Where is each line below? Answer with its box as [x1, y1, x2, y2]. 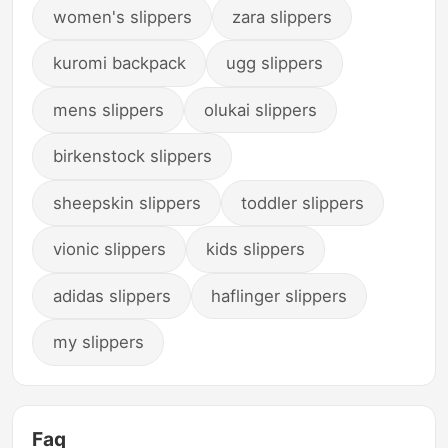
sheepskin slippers [52, 192, 201, 213]
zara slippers [232, 6, 333, 27]
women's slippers [52, 6, 192, 27]
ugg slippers [226, 53, 324, 74]
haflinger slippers [211, 285, 348, 306]
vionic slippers [52, 239, 166, 260]
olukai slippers [204, 99, 318, 120]
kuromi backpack [52, 53, 186, 74]
